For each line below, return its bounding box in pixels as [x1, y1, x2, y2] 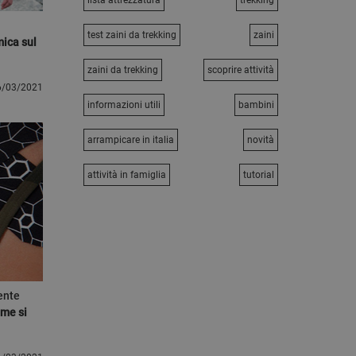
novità [247, 134, 274, 145]
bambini [238, 99, 274, 110]
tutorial [243, 169, 274, 180]
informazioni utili [87, 99, 161, 110]
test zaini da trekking [87, 29, 176, 41]
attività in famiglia [87, 169, 166, 180]
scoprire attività [207, 64, 274, 75]
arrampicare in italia [87, 134, 174, 145]
